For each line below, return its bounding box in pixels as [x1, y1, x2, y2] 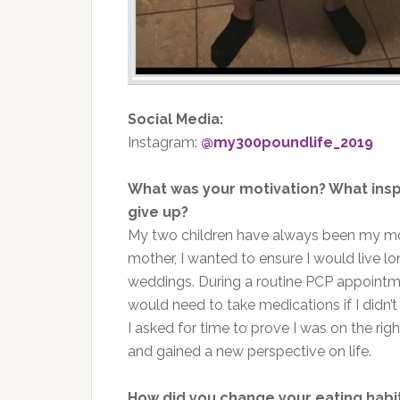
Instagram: [128, 134, 201, 151]
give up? [128, 204, 188, 221]
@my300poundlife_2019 [201, 134, 373, 151]
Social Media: [128, 111, 223, 128]
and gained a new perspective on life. [128, 343, 371, 360]
